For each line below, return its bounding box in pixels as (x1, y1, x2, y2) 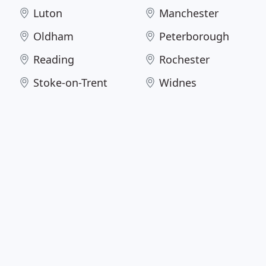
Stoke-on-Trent (33, 75, 107, 90)
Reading (33, 52, 74, 66)
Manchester (159, 6, 219, 20)
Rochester (159, 52, 210, 66)
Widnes (159, 75, 197, 90)
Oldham (33, 29, 74, 43)
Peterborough (159, 29, 230, 43)
